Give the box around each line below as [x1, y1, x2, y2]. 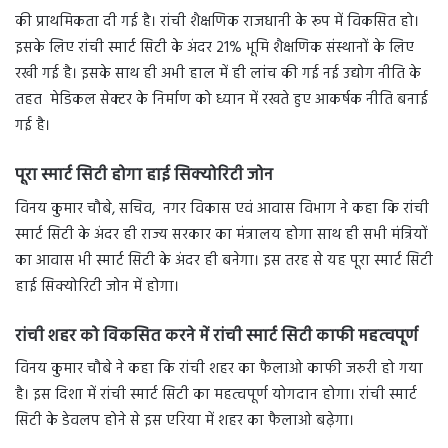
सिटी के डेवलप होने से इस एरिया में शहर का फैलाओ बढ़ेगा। [15, 409, 354, 434]
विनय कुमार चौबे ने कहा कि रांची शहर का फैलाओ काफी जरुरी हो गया [15, 357, 423, 382]
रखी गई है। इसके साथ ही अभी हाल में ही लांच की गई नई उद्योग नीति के [15, 62, 421, 87]
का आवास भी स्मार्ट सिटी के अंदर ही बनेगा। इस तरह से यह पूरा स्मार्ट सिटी [15, 248, 433, 273]
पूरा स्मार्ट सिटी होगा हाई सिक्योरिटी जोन [15, 162, 273, 190]
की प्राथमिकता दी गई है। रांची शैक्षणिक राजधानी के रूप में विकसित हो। [15, 10, 419, 35]
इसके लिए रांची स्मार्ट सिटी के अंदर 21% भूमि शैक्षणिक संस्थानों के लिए [15, 36, 414, 61]
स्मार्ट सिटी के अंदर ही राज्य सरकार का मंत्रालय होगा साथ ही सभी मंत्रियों [15, 222, 428, 247]
